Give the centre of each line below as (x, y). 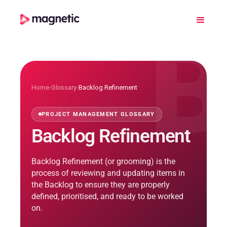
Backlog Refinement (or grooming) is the (103, 161)
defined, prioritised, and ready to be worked (107, 196)
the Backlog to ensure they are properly (101, 184)
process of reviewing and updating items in (108, 173)
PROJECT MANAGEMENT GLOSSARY (98, 114)
